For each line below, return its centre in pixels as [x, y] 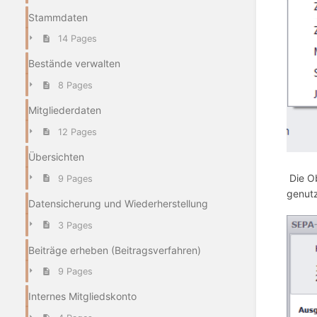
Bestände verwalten [74, 64]
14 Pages [77, 39]
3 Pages [75, 225]
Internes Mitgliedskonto [82, 296]
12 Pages [77, 132]
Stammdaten [58, 17]
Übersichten [56, 157]
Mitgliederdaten [65, 110]
